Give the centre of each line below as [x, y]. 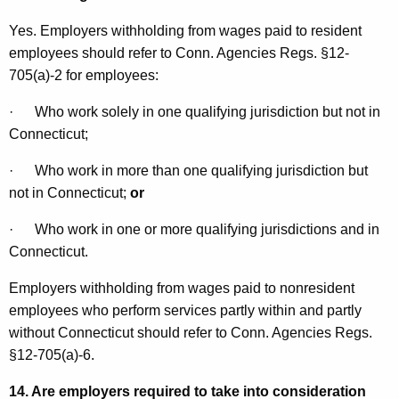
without [33, 333]
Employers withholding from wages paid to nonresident [182, 289]
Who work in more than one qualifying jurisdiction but [201, 171]
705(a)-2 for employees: [84, 76]
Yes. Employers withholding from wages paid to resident [185, 31]
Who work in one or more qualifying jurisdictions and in [207, 230]
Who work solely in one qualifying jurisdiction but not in [208, 112]
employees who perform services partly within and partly [185, 311]
